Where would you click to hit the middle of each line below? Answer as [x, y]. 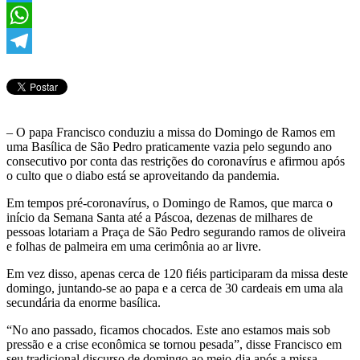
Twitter [25, 15]
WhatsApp [34, 41]
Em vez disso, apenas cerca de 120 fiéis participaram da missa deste [177, 274]
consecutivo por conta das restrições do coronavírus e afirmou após [176, 162]
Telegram [30, 67]
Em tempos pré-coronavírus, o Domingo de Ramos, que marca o [170, 203]
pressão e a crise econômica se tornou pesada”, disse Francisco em [174, 345]
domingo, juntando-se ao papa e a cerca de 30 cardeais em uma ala [175, 288]
